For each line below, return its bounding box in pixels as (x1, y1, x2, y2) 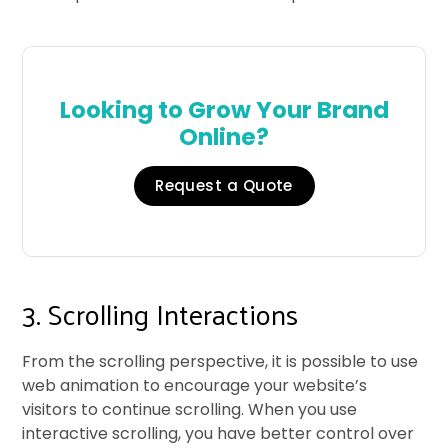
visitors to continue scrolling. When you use (22, 397, 358, 421)
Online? (179, 120, 269, 153)
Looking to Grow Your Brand (59, 93, 389, 126)
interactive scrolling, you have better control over (22, 421, 415, 445)
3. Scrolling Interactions (22, 287, 299, 339)
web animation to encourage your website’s (22, 373, 368, 397)
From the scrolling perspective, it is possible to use (22, 349, 419, 373)
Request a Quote (155, 174, 293, 196)
